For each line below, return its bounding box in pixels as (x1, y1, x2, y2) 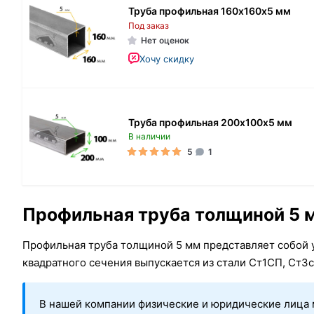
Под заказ (128, 20, 169, 31)
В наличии (128, 130, 170, 142)
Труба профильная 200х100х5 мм (128, 116, 292, 128)
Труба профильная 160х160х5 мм (128, 4, 291, 17)
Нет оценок (141, 34, 189, 46)
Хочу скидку (139, 53, 194, 64)
